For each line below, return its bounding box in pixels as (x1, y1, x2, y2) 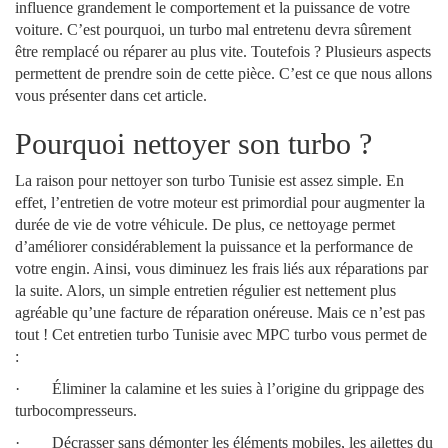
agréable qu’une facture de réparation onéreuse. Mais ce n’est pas (15, 304, 425, 322)
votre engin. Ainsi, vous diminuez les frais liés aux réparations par (15, 260, 428, 278)
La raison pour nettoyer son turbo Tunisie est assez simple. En (15, 172, 404, 190)
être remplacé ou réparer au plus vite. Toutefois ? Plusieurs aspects (15, 43, 431, 61)
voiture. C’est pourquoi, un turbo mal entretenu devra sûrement (15, 21, 411, 39)
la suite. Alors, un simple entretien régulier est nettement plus (15, 282, 396, 300)
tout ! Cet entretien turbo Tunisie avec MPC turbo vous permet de (15, 326, 427, 344)
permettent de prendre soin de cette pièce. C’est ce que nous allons (15, 65, 432, 83)
